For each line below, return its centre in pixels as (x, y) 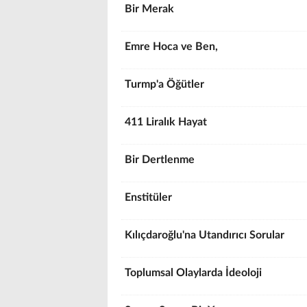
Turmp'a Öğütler (164, 84)
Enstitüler (150, 197)
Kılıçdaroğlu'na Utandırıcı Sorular (205, 235)
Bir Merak (149, 9)
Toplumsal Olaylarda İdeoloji (195, 273)
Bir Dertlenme (161, 160)
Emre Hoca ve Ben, (173, 47)
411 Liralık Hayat (167, 122)
